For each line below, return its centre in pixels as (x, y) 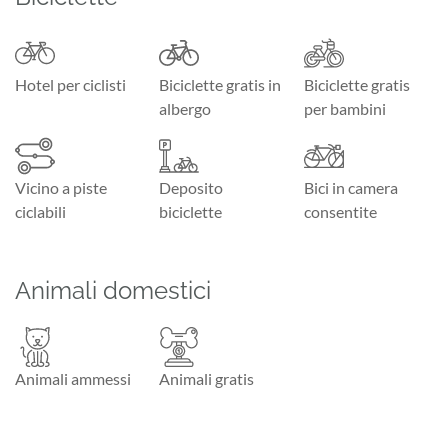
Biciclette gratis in (220, 84)
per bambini (344, 108)
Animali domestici (113, 290)
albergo (185, 108)
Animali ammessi (73, 378)
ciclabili (40, 211)
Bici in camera (350, 187)
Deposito (191, 187)
